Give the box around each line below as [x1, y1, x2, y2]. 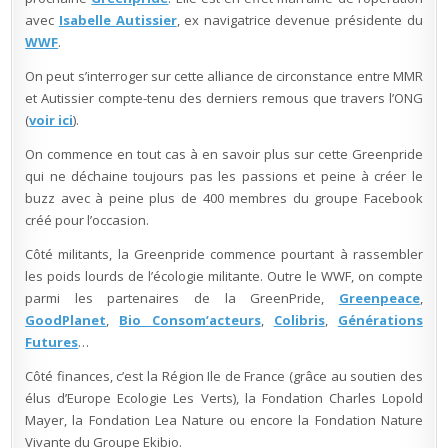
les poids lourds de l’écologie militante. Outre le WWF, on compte [25, 267, 423, 285]
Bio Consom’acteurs [119, 311, 261, 329]
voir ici [29, 111, 74, 129]
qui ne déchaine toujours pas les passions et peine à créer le [25, 167, 423, 185]
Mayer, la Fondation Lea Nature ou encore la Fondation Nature [25, 411, 423, 429]
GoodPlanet [25, 311, 107, 329]
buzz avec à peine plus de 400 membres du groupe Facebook [25, 189, 423, 207]
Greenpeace [338, 289, 420, 307]
